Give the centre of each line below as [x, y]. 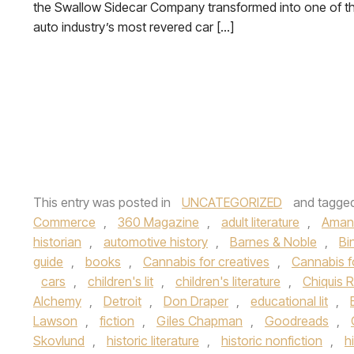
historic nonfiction [272, 341]
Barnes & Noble [273, 242]
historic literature [153, 341]
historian [57, 242]
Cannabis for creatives [206, 262]
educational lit [289, 301]
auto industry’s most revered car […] [134, 27]
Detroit [122, 301]
